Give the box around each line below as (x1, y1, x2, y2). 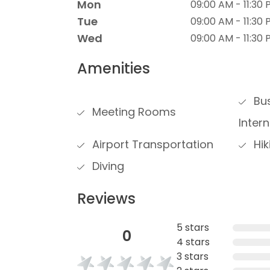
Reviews (77, 189, 136, 209)
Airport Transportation (89, 137, 213, 152)
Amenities (77, 58, 150, 78)
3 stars (177, 250, 209, 263)
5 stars (177, 221, 209, 234)
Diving (89, 159, 124, 174)
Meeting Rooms (89, 104, 176, 119)
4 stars (177, 235, 210, 249)
